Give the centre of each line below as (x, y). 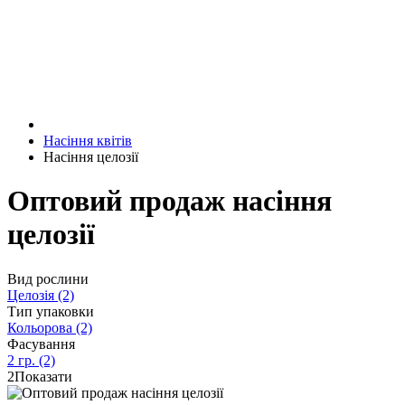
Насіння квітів (88, 141)
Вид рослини (48, 278)
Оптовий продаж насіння (170, 201)
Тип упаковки (51, 311)
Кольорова (40, 327)
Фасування (41, 344)
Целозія (31, 295)
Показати (43, 376)
